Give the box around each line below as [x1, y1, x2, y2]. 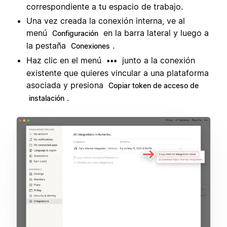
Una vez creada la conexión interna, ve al [26, 16, 185, 26]
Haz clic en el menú [26, 55, 104, 66]
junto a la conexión [120, 55, 195, 66]
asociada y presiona [26, 80, 106, 91]
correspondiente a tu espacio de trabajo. [26, 2, 183, 12]
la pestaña [26, 41, 68, 51]
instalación [29, 94, 64, 103]
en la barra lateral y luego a [101, 28, 209, 39]
